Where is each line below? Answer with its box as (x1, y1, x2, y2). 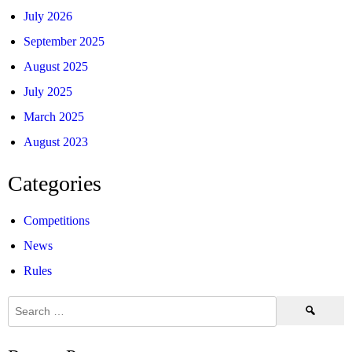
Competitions (24, 213, 90, 227)
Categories (8, 170, 101, 196)
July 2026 (24, 9, 72, 23)
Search (276, 297, 310, 311)
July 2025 (24, 84, 72, 98)
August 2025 (24, 59, 88, 73)
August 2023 (24, 134, 88, 148)
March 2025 (24, 109, 84, 123)
